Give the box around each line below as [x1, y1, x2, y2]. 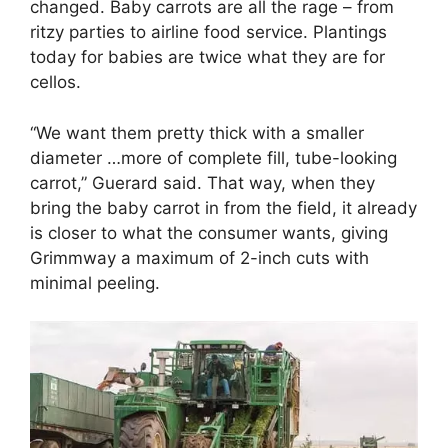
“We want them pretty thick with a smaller [30, 122, 364, 143]
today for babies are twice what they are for [30, 47, 385, 68]
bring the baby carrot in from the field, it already [30, 197, 417, 218]
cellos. [30, 72, 81, 93]
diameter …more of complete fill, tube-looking [30, 147, 397, 168]
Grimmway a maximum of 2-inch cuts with [30, 247, 369, 268]
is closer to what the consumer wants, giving [30, 222, 388, 243]
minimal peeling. [30, 272, 160, 293]
